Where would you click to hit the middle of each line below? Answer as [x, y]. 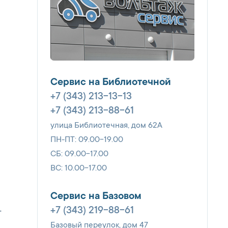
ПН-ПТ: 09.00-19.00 [87, 140]
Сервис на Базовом [96, 197]
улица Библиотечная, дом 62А [106, 125]
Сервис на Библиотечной [111, 83]
